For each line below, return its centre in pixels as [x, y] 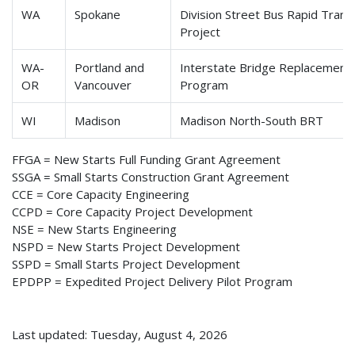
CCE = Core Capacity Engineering [101, 195]
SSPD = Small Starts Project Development [126, 264]
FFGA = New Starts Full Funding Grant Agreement [146, 160]
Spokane [98, 15]
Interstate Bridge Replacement [266, 68]
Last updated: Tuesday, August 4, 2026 [120, 335]
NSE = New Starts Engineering [94, 229]
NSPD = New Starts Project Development [126, 247]
